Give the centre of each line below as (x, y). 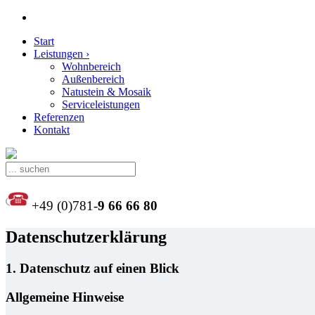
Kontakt (52, 130)
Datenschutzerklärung (86, 237)
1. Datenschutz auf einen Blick (92, 268)
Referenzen (59, 117)
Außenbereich (93, 79)
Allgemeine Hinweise (65, 297)
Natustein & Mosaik (107, 92)
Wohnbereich (91, 66)
